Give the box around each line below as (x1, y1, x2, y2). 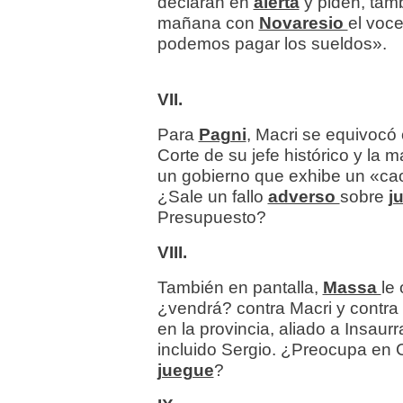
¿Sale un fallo (157, 187, 268, 207)
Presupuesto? (157, 208, 266, 228)
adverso (267, 187, 340, 207)
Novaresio (258, 13, 348, 33)
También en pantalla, (157, 278, 323, 298)
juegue (157, 361, 214, 381)
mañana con (157, 13, 259, 33)
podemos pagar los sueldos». (157, 34, 396, 54)
